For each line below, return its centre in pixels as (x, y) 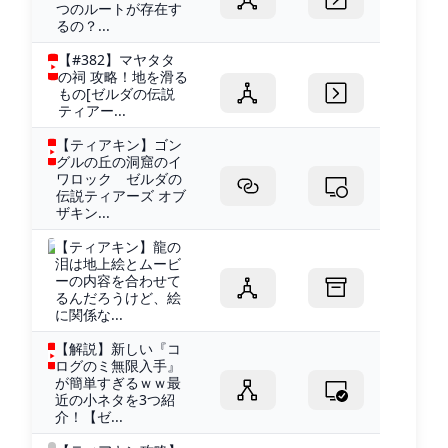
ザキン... (82, 212)
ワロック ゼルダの (118, 178)
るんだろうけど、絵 (118, 297)
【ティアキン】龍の (118, 246)
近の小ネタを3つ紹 (115, 399)
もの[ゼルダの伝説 (116, 93)
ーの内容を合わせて (118, 280)
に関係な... (89, 314)
